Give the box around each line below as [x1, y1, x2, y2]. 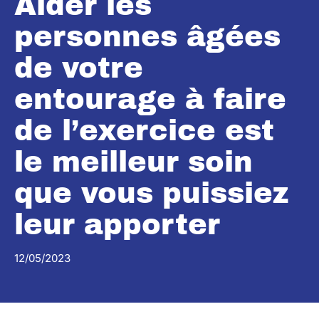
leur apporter [14, 209, 220, 240]
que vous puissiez [14, 178, 288, 209]
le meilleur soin [14, 147, 253, 177]
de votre [14, 53, 143, 83]
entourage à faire [14, 84, 286, 115]
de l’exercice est [14, 115, 274, 146]
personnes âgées [14, 21, 281, 52]
